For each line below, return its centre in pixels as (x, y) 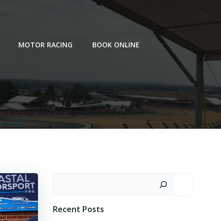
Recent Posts (78, 209)
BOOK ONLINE (116, 45)
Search (65, 179)
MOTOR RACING (45, 45)
